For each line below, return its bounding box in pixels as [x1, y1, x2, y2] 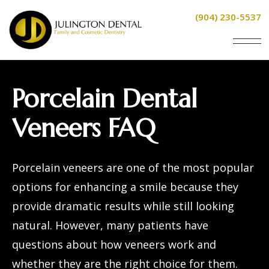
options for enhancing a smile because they [12, 180, 238, 194]
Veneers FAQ [12, 112, 156, 144]
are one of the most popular [103, 160, 254, 175]
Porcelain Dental [12, 83, 197, 115]
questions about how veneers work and [12, 237, 216, 252]
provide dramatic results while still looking [12, 199, 234, 213]
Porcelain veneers [12, 160, 103, 175]
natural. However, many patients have [12, 218, 208, 232]
